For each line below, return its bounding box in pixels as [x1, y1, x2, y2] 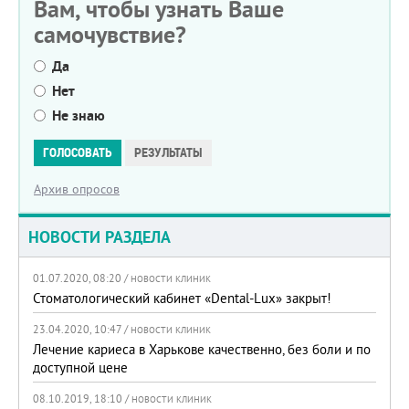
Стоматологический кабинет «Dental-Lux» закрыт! [33, 289, 331, 307]
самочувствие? [34, 19, 186, 50]
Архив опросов [34, 181, 120, 197]
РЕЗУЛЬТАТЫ [134, 145, 203, 160]
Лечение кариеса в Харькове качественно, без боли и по [33, 341, 371, 358]
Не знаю [52, 106, 105, 125]
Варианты [34, 127, 90, 143]
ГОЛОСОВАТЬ [43, 145, 112, 160]
